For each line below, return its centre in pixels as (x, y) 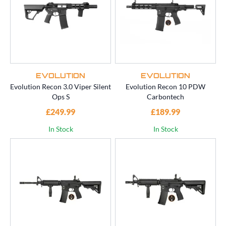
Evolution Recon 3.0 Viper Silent (61, 87)
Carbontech (165, 97)
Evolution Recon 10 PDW (165, 87)
